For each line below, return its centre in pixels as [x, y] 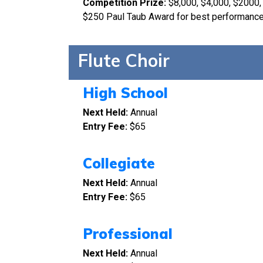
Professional [128, 234]
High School [125, 93]
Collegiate [119, 163]
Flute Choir [124, 60]
